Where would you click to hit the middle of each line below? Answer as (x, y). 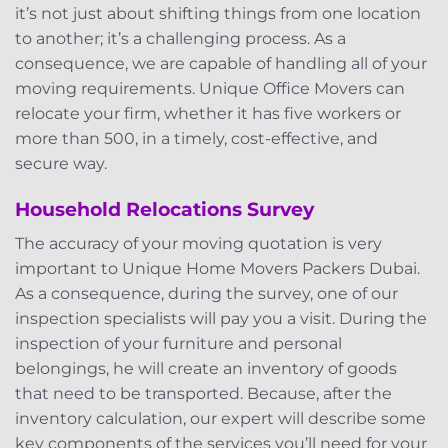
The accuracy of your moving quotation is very (198, 243)
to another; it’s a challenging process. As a (180, 39)
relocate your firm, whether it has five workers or (208, 114)
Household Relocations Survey (164, 209)
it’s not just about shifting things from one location (218, 14)
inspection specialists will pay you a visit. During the (221, 318)
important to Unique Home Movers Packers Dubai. (217, 268)
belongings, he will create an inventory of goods (206, 368)
